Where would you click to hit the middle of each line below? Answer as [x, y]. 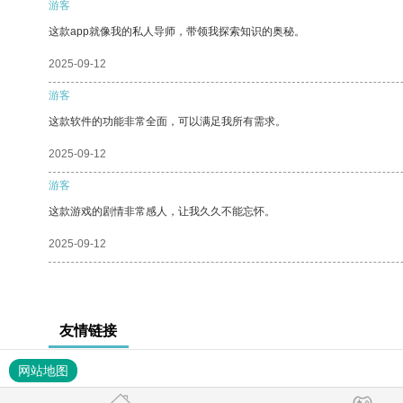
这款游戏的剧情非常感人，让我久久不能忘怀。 [162, 211]
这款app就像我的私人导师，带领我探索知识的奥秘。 [177, 31]
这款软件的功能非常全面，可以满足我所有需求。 [167, 121]
